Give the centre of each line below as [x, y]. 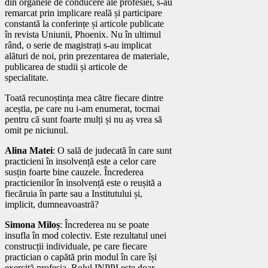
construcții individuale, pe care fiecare [76, 246]
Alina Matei [29, 150]
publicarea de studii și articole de [66, 66]
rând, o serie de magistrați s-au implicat [78, 45]
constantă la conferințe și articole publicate [84, 23]
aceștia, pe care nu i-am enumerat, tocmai [82, 108]
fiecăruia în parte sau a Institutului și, [74, 193]
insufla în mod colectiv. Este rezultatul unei [86, 235]
